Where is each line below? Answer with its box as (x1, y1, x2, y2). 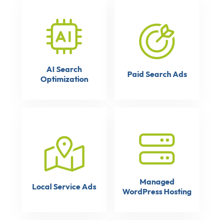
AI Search (46, 64, 82, 74)
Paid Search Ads (127, 69, 187, 79)
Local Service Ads (32, 182, 96, 191)
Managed (139, 177, 175, 186)
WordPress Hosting (122, 186, 191, 196)
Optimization (40, 74, 88, 84)
